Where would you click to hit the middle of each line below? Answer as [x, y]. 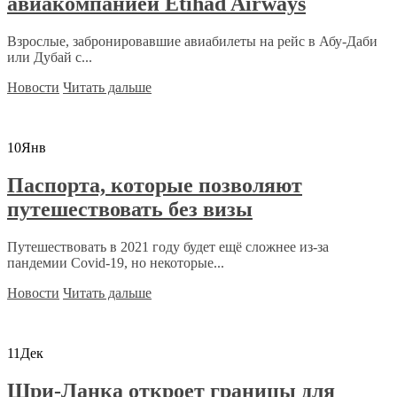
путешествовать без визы [130, 210]
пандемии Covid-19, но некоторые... [116, 263]
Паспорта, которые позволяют [155, 186]
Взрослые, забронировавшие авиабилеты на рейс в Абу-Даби [192, 42]
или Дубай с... [50, 58]
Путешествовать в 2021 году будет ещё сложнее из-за [168, 247]
